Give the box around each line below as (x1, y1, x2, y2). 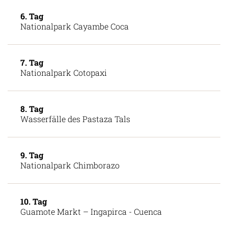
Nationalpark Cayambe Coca (20, 39, 129, 50)
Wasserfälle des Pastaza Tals (20, 131, 130, 142)
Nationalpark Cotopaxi (20, 85, 107, 96)
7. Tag (20, 75, 43, 86)
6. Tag (20, 28, 43, 40)
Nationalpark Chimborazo (20, 178, 120, 189)
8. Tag (20, 121, 43, 132)
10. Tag (20, 214, 47, 225)
